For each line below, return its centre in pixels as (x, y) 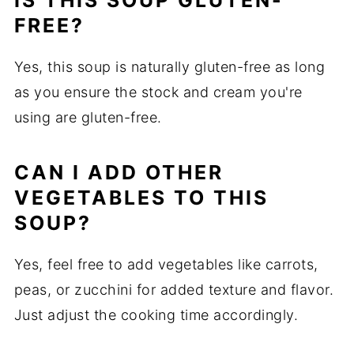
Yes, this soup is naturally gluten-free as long (169, 67)
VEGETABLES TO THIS (141, 198)
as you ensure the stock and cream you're (158, 92)
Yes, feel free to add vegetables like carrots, (166, 265)
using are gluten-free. (88, 118)
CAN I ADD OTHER (119, 173)
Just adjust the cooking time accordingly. (156, 315)
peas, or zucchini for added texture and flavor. (174, 290)
